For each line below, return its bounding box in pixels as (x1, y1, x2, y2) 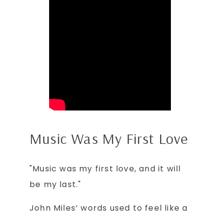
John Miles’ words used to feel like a (29, 202, 188, 214)
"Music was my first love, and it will (29, 163, 181, 175)
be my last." (29, 179, 82, 191)
